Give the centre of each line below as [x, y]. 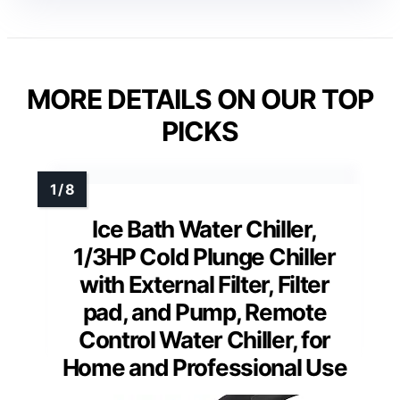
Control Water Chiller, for [204, 340]
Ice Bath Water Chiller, [204, 229]
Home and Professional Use [204, 368]
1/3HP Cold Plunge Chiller [204, 257]
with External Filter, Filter [204, 285]
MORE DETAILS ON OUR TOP [200, 100]
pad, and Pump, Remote [204, 312]
